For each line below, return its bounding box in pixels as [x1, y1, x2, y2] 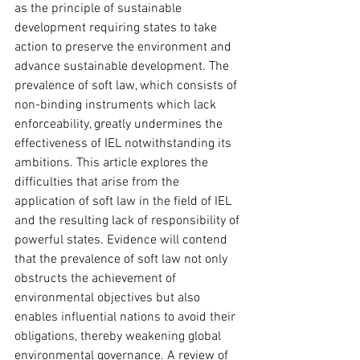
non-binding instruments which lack [14, 97, 219, 114]
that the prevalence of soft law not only [14, 252, 231, 268]
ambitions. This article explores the [14, 155, 211, 172]
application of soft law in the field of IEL [14, 194, 235, 211]
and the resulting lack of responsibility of [14, 213, 243, 230]
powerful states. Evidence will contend [14, 232, 231, 249]
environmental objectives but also [14, 290, 203, 307]
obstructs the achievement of [14, 271, 179, 288]
